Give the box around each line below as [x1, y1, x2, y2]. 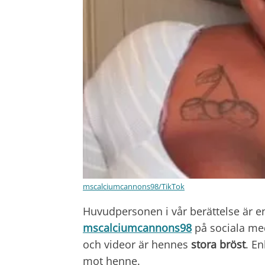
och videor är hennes [83, 237, 191, 252]
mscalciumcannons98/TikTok [83, 181, 185, 192]
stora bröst [191, 237, 245, 252]
